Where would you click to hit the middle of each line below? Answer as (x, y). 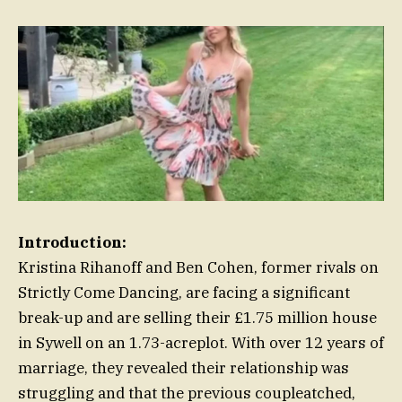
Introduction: (72, 243)
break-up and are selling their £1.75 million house (197, 318)
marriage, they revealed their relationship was (184, 368)
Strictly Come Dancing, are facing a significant (184, 293)
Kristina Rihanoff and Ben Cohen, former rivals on (198, 268)
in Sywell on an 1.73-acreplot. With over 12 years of (201, 343)
